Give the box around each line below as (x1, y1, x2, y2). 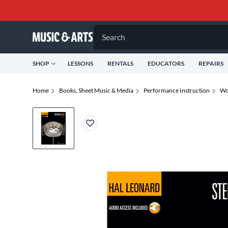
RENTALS (107, 60, 133, 67)
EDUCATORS (148, 60, 184, 67)
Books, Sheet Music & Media (59, 87, 133, 94)
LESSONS (68, 60, 93, 67)
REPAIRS (198, 60, 223, 67)
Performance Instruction (144, 87, 210, 94)
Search (102, 32, 125, 42)
